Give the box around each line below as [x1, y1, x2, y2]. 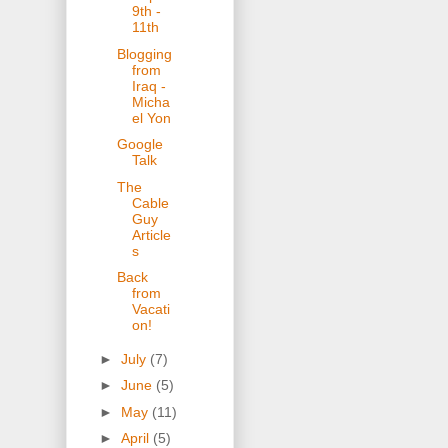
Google [116, 136, 163, 153]
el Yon [131, 109, 171, 126]
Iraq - [131, 77, 166, 94]
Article [131, 226, 171, 243]
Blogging [116, 45, 172, 62]
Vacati [131, 301, 170, 318]
